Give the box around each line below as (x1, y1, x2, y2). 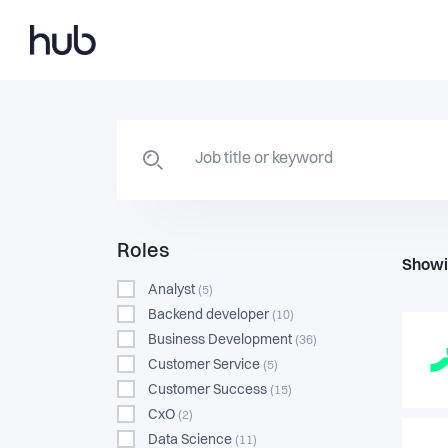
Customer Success (148, 383, 270, 397)
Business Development (148, 333, 295, 347)
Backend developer (148, 308, 272, 322)
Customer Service (148, 358, 263, 372)
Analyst (148, 283, 198, 297)
